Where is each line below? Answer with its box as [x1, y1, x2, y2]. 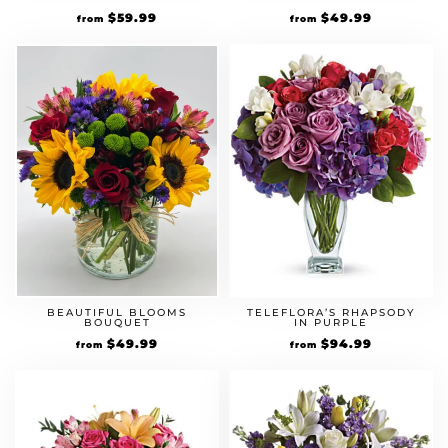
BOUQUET [83, 316, 151, 329]
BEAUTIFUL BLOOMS [47, 306, 187, 319]
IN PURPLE [294, 316, 368, 329]
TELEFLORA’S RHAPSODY [247, 306, 415, 319]
